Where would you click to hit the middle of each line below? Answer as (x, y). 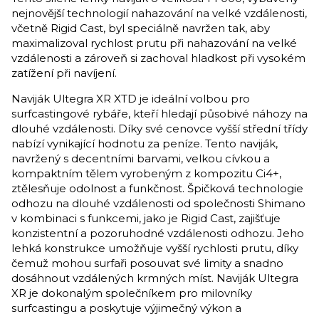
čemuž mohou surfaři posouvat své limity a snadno (147, 263)
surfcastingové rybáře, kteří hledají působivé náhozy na (159, 114)
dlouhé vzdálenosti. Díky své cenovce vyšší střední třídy (159, 129)
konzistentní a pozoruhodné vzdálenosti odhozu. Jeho (158, 233)
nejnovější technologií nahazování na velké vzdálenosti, (159, 13)
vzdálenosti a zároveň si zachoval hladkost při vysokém (158, 58)
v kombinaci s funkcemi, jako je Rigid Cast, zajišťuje (146, 218)
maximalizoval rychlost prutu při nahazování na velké (154, 43)
